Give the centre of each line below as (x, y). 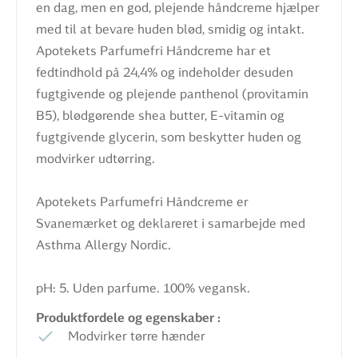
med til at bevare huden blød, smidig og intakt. (170, 29)
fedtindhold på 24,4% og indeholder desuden (165, 72)
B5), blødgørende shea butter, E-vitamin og (160, 115)
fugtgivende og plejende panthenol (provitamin (172, 94)
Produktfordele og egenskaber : (128, 318)
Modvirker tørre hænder (137, 336)
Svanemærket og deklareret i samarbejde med (171, 223)
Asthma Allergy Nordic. (103, 245)
